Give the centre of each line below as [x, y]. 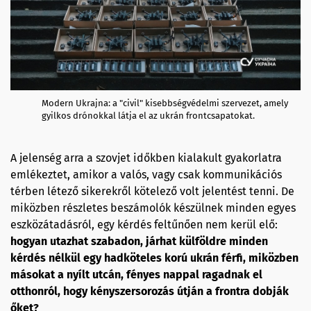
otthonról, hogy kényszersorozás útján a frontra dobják [150, 292]
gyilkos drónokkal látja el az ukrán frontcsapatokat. [148, 116]
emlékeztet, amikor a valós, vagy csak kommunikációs [146, 175]
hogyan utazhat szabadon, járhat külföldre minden [139, 242]
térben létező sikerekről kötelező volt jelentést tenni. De [152, 192]
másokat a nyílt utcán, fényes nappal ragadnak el [136, 275]
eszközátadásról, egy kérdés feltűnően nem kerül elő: [144, 225]
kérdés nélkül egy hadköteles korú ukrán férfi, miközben [154, 258]
